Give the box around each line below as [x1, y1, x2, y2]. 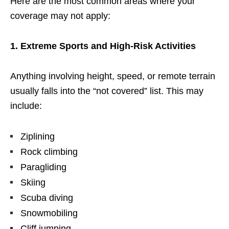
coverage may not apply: [10, 10, 110, 21]
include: [10, 100, 42, 111]
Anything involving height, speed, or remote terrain [10, 71, 215, 81]
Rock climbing [20, 146, 78, 157]
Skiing [20, 177, 45, 188]
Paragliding [20, 162, 66, 172]
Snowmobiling [20, 208, 78, 218]
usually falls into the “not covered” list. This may [10, 85, 203, 96]
